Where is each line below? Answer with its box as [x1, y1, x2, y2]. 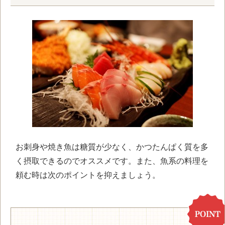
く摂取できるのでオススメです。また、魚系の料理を [16, 156, 208, 165]
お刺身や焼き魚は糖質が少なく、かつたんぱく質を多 [16, 142, 208, 151]
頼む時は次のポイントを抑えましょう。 [16, 170, 160, 179]
